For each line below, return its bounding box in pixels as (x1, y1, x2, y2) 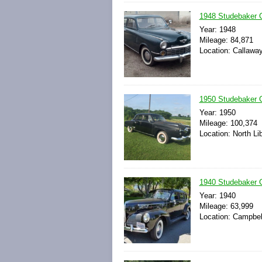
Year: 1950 (199, 108, 236, 117)
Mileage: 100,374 (199, 118, 257, 127)
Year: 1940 (199, 191, 236, 201)
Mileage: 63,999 (199, 202, 253, 211)
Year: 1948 (199, 25, 236, 34)
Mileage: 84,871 (199, 35, 253, 44)
